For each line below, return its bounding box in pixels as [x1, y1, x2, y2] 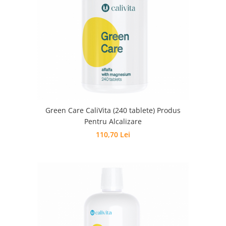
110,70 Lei [96, 130, 130, 139]
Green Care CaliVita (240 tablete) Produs [45, 105, 181, 115]
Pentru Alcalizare [84, 117, 142, 126]
